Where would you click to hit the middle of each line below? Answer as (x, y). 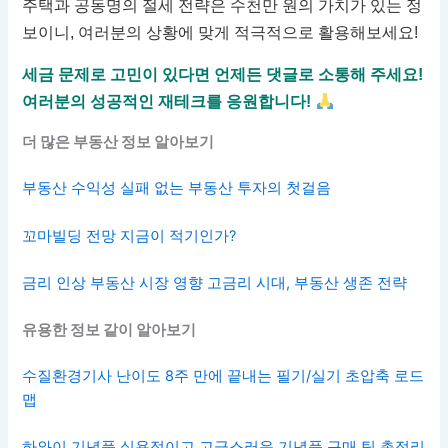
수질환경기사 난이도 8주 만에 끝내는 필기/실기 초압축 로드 (223, 376)
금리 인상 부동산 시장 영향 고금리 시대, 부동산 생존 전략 (215, 282)
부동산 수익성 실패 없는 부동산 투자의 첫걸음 (177, 188)
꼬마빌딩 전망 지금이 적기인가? (129, 235)
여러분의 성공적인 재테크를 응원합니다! (169, 102)
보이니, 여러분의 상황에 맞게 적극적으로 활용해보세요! (220, 33)
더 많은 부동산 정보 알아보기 (118, 142)
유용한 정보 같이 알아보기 (109, 330)
